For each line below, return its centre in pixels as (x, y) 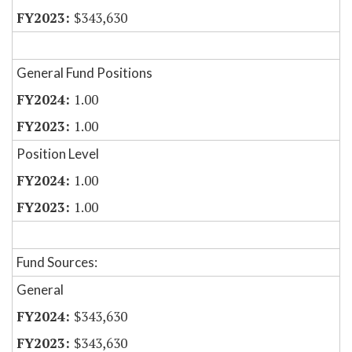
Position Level (58, 154)
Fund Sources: (57, 262)
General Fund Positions (84, 73)
